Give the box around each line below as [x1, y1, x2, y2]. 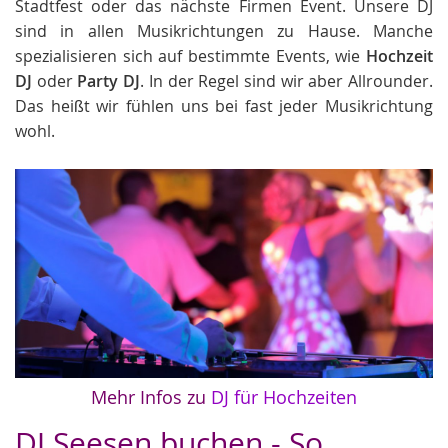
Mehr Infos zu [91, 385, 211, 409]
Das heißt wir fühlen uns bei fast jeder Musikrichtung [15, 95, 433, 117]
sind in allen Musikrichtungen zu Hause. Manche [15, 20, 433, 42]
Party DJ [77, 70, 141, 92]
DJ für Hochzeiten [211, 385, 357, 409]
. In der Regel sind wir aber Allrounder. [140, 70, 434, 92]
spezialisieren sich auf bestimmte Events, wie [15, 45, 366, 67]
